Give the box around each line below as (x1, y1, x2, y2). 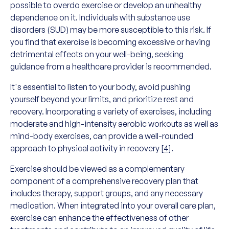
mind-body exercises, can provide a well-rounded (10, 131, 193, 141)
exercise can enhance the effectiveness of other (10, 213, 189, 223)
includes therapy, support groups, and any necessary (10, 188, 203, 198)
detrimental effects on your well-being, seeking (10, 49, 184, 59)
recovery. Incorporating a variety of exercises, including (10, 106, 212, 117)
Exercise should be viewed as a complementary (10, 164, 185, 174)
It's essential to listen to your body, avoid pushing (10, 82, 190, 92)
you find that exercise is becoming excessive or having (10, 37, 210, 47)
